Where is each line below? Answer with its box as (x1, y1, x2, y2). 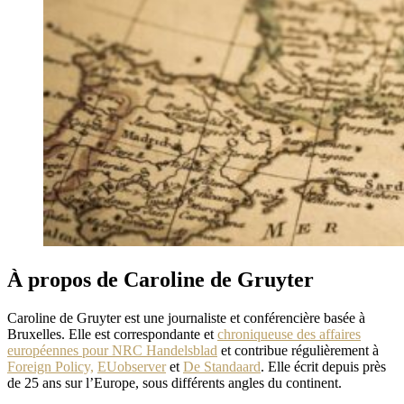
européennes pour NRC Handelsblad (7, 342, 217, 358)
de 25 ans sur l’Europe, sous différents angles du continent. (7, 374, 342, 390)
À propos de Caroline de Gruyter (7, 267, 314, 291)
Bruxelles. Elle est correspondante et (7, 326, 217, 342)
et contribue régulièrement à (221, 342, 379, 358)
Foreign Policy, (7, 358, 94, 374)
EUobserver (97, 358, 166, 374)
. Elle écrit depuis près (261, 358, 386, 374)
